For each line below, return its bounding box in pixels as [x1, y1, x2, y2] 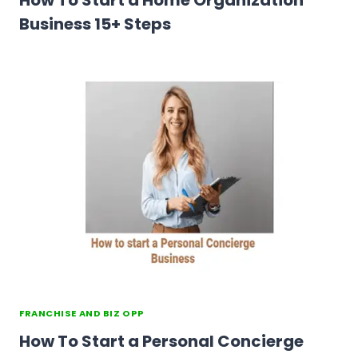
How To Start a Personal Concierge [19, 330, 304, 353]
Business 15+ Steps [19, 13, 171, 36]
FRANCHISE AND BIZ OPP [19, 306, 145, 320]
